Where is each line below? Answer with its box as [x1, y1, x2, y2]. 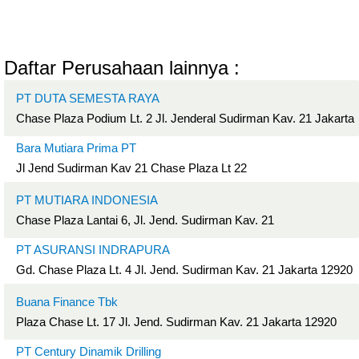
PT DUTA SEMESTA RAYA [16, 91, 159, 105]
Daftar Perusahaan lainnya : [4, 57, 240, 79]
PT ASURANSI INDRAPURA [16, 243, 170, 256]
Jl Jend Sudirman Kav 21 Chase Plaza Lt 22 [16, 161, 247, 175]
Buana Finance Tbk [16, 295, 118, 309]
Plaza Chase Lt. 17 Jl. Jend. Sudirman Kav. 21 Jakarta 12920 [16, 315, 337, 329]
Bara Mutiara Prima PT [16, 141, 136, 155]
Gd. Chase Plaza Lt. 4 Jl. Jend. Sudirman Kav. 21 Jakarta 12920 [16, 263, 353, 276]
